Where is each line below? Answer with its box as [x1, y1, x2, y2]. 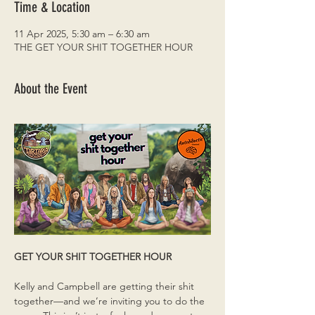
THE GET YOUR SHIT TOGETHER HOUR [14, 41, 193, 53]
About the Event [14, 80, 87, 97]
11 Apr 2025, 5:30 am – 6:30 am [14, 27, 150, 40]
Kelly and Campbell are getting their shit [14, 279, 197, 292]
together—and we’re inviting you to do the [14, 294, 207, 307]
